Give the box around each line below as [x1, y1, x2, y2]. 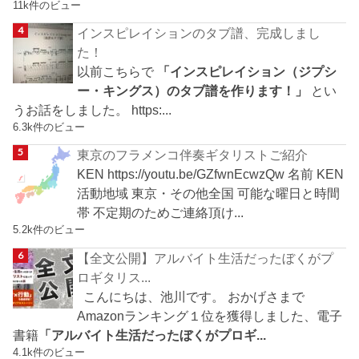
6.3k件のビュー [13, 120, 86, 133]
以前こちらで [77, 63, 158, 79]
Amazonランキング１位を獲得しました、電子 [77, 308, 343, 323]
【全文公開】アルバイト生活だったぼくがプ [77, 250, 334, 265]
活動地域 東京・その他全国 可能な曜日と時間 [77, 186, 341, 201]
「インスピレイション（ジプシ [157, 63, 337, 79]
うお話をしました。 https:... [13, 102, 172, 117]
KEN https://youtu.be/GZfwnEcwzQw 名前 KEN [77, 167, 345, 182]
